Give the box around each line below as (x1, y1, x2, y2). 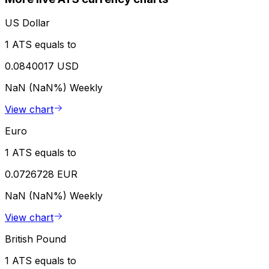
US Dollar (5, 17, 50, 29)
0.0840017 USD (5, 60, 79, 73)
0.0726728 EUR (5, 168, 77, 181)
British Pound (5, 233, 66, 246)
